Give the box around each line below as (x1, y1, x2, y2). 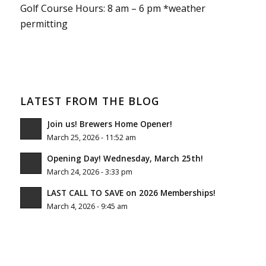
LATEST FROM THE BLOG (20, 94, 159, 109)
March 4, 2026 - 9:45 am (46, 201, 128, 212)
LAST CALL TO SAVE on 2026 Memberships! (46, 187, 216, 199)
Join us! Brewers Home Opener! (46, 118, 172, 130)
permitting (20, 17, 68, 30)
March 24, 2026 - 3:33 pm (46, 167, 132, 178)
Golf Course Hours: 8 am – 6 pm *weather (20, 1, 205, 15)
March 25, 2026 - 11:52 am (46, 132, 136, 143)
